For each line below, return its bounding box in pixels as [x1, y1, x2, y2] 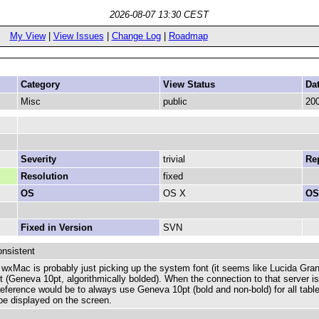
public [163, 96, 187, 107]
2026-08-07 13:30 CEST [110, 9, 209, 20]
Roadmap [168, 31, 208, 41]
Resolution [21, 171, 68, 182]
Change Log [111, 31, 161, 41]
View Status [163, 79, 215, 90]
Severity [21, 154, 56, 164]
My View [9, 31, 46, 41]
